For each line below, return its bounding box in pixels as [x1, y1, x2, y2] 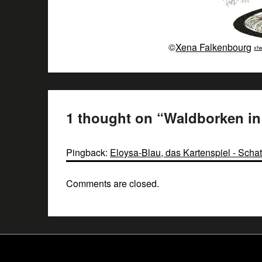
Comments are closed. [66, 176, 160, 190]
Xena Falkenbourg [175, 40, 252, 54]
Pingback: [66, 145, 111, 159]
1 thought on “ [66, 107, 164, 127]
